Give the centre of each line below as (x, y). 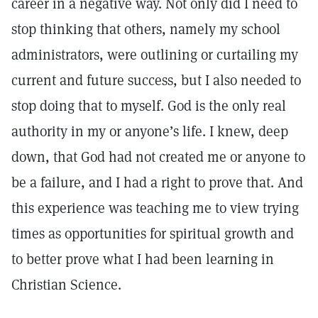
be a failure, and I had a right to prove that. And (157, 182)
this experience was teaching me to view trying (155, 208)
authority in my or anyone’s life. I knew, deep (150, 131)
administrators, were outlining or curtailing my (155, 55)
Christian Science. (68, 285)
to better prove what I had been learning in (143, 259)
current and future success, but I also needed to (156, 80)
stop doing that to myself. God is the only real (149, 106)
